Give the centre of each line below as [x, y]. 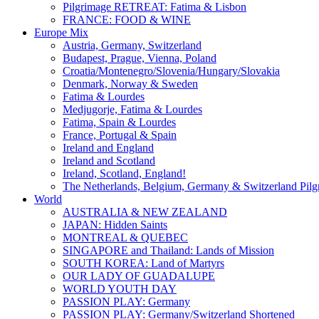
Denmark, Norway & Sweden [130, 84]
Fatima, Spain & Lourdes [119, 122]
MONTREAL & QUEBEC [125, 237]
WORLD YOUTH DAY [120, 289]
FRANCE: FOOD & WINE [127, 20]
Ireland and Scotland [109, 161]
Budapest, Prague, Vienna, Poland [140, 58]
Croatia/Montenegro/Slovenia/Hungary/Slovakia [171, 71]
